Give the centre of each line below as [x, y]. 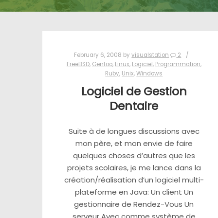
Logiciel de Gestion [134, 91]
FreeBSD [78, 64]
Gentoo [102, 64]
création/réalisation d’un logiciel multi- [134, 180]
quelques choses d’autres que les [134, 156]
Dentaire [134, 106]
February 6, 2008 [98, 55]
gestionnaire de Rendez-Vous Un [134, 204]
